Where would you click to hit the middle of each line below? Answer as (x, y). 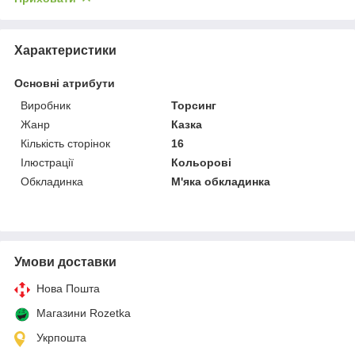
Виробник (46, 105)
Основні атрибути (65, 83)
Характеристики (65, 50)
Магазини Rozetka (84, 313)
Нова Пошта (68, 288)
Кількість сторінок (65, 143)
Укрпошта (61, 337)
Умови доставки (65, 261)
